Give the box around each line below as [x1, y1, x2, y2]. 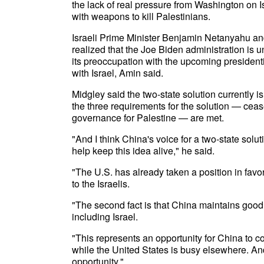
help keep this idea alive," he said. [72, 144, 214, 157]
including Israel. [72, 210, 138, 223]
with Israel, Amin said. [72, 66, 163, 80]
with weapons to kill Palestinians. [72, 9, 210, 23]
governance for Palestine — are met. [72, 111, 224, 124]
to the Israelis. [72, 177, 130, 190]
